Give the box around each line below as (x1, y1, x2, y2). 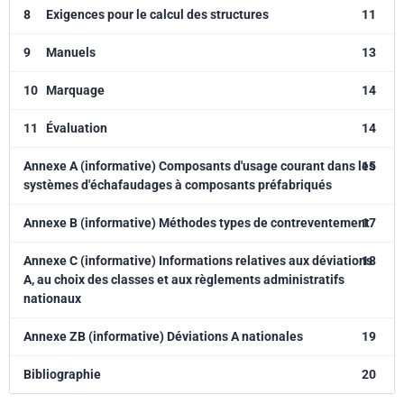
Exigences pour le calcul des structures (46, 7, 269, 22)
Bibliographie (23, 367, 101, 381)
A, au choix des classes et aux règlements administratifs (23, 272, 344, 287)
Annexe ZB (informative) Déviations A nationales (23, 329, 303, 344)
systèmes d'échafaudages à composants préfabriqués (23, 178, 332, 192)
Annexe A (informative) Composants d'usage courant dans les (23, 159, 375, 173)
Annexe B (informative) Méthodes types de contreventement (23, 216, 370, 230)
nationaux (23, 291, 81, 306)
